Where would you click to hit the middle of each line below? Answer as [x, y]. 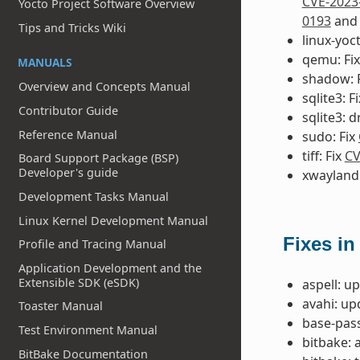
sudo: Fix [330, 136]
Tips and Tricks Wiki [73, 27]
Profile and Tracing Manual [93, 244]
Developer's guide [69, 173]
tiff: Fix [323, 155]
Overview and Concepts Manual [105, 87]
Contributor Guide [69, 111]
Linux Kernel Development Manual [114, 220]
